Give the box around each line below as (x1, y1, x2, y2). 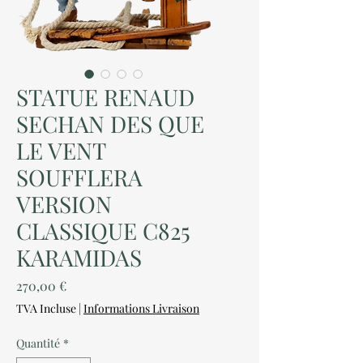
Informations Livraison (83, 301, 199, 316)
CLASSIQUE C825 (16, 216, 190, 246)
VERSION (16, 189, 112, 219)
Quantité (16, 335, 60, 351)
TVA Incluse (16, 301, 76, 316)
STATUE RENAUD (16, 82, 194, 112)
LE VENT (16, 135, 105, 165)
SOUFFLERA (16, 162, 143, 192)
